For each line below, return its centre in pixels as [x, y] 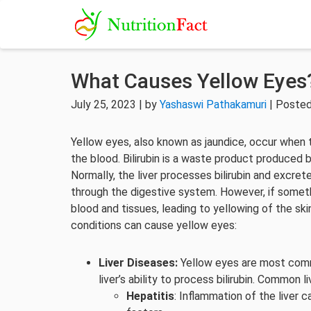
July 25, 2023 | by [115, 104]
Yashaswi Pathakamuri [213, 104]
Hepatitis [150, 296]
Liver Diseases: [138, 263]
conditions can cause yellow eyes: [154, 225]
